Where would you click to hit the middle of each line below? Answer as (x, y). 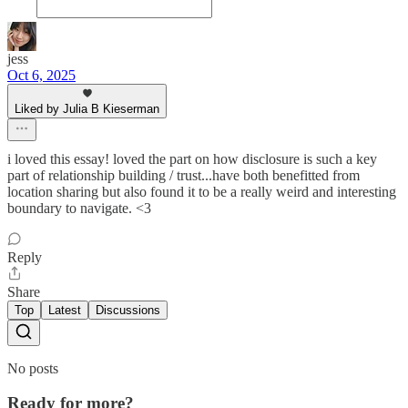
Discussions (128, 310)
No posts (33, 368)
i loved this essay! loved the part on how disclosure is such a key (192, 158)
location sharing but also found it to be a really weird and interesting (202, 191)
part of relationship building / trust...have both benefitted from (184, 175)
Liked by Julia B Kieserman (87, 108)
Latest (65, 310)
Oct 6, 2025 (41, 75)
